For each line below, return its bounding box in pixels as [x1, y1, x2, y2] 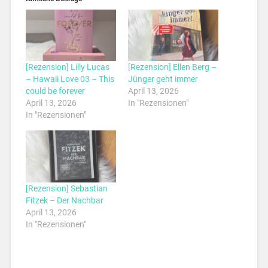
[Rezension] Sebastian [25, 183, 108, 193]
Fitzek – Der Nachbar [25, 195, 103, 205]
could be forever [25, 86, 85, 96]
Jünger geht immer [128, 74, 198, 84]
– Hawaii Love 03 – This [25, 74, 114, 84]
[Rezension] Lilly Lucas [25, 62, 109, 72]
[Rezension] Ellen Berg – [128, 62, 217, 72]
